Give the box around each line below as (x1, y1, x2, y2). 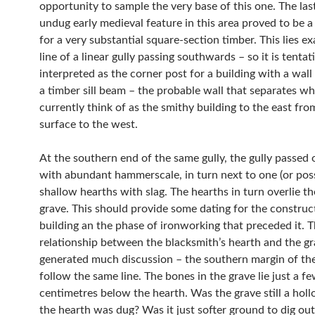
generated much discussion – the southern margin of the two (39, 254, 204, 265)
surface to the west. (39, 119, 138, 130)
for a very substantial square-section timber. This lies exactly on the (39, 34, 259, 46)
